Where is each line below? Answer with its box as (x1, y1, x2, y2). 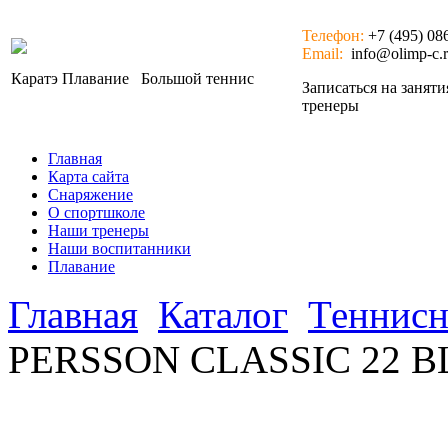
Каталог (158, 293, 288, 336)
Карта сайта (48, 168, 129, 185)
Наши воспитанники (48, 240, 191, 257)
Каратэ (11, 70, 58, 87)
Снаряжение (48, 186, 133, 203)
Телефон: (302, 27, 364, 44)
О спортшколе (48, 204, 145, 221)
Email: (302, 45, 347, 62)
